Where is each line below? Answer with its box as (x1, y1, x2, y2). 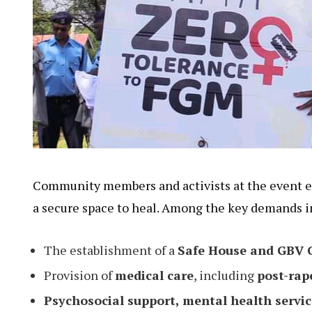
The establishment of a (44, 251, 178, 269)
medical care (115, 276, 194, 294)
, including (194, 276, 257, 294)
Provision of (44, 276, 115, 294)
